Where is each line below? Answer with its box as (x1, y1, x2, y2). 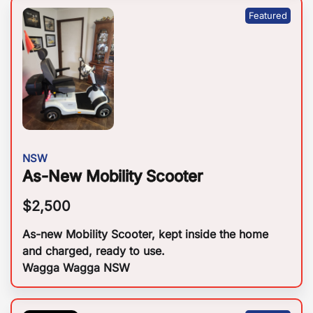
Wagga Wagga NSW (22, 261, 130, 275)
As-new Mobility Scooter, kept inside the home (22, 227, 268, 242)
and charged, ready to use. (22, 244, 165, 259)
